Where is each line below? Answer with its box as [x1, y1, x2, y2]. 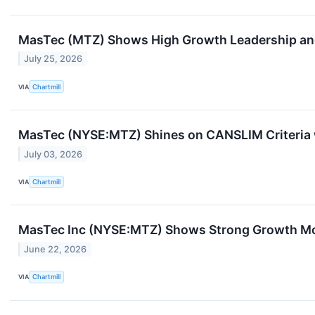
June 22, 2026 [24, 243, 87, 255]
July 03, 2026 [24, 148, 83, 160]
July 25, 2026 [24, 53, 83, 65]
